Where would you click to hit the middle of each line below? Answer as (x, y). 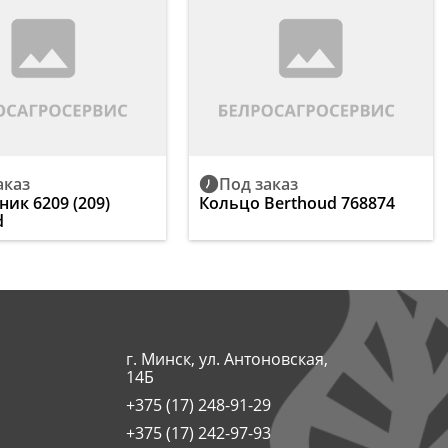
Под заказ (258, 183)
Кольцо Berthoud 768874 (296, 202)
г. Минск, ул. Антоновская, (227, 358)
